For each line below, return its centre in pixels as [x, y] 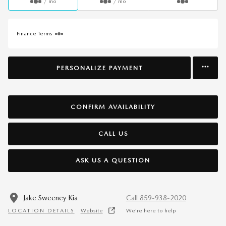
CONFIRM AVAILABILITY [113, 106]
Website [92, 210]
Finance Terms [35, 34]
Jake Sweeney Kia [50, 198]
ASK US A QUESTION [113, 160]
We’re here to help [151, 210]
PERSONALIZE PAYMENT [99, 68]
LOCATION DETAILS [41, 210]
